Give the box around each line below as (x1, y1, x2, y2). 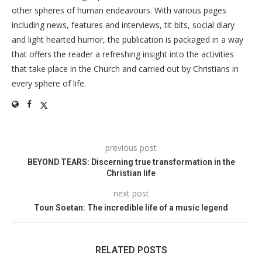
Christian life (106, 168, 156, 178)
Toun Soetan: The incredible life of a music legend (34, 202, 228, 212)
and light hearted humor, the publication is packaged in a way (12, 33, 243, 45)
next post (113, 187, 149, 199)
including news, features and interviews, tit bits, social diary (12, 19, 235, 30)
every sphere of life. (12, 77, 86, 89)
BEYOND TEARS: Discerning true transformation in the (27, 157, 235, 167)
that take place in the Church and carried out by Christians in (12, 63, 239, 74)
